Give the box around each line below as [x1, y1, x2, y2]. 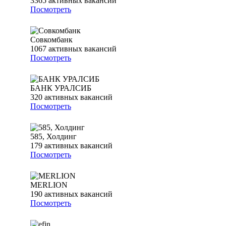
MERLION [30, 181, 68, 190]
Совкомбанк [30, 35, 73, 44]
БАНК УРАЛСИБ [30, 84, 91, 93]
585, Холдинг [30, 132, 77, 141]
